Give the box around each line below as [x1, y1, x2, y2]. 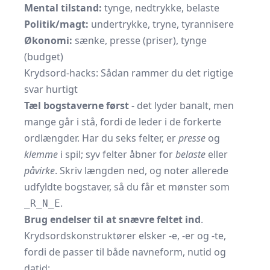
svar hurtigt [24, 83, 78, 96]
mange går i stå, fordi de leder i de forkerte [24, 115, 221, 128]
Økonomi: [24, 34, 72, 47]
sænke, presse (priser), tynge [72, 34, 207, 47]
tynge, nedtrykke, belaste [102, 1, 219, 14]
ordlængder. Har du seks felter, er [24, 131, 178, 145]
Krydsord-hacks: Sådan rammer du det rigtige [24, 66, 233, 80]
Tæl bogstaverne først [24, 99, 129, 112]
